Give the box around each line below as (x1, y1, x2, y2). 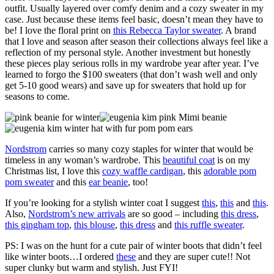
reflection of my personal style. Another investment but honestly (5, 47, 251, 58)
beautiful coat (163, 155, 215, 166)
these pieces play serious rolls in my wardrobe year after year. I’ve (5, 58, 259, 69)
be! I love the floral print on (5, 25, 113, 36)
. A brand (221, 25, 256, 36)
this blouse (74, 220, 115, 231)
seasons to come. (5, 91, 72, 102)
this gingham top (5, 220, 69, 231)
